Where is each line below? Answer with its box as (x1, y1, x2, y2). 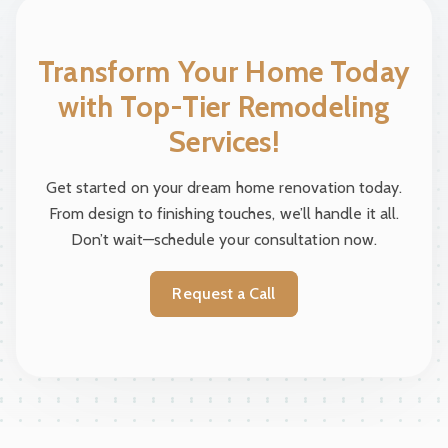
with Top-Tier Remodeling (57, 88, 391, 124)
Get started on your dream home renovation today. (45, 177, 403, 197)
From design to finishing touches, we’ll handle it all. (48, 203, 400, 223)
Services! (169, 123, 279, 159)
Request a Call (182, 283, 276, 303)
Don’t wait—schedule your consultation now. (70, 229, 378, 249)
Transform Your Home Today (38, 53, 410, 89)
